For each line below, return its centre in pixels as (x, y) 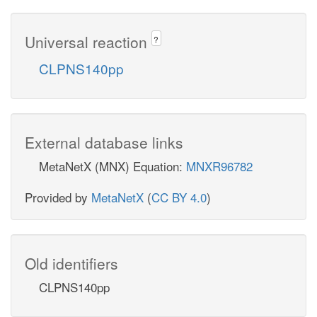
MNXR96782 (219, 166)
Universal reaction (88, 41)
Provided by (58, 197)
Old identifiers (71, 263)
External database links (104, 142)
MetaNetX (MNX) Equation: (113, 166)
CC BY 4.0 (179, 197)
